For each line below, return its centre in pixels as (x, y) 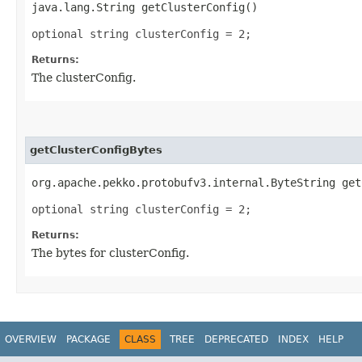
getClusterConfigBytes (96, 149)
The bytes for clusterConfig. (110, 253)
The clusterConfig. (84, 77)
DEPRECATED (236, 339)
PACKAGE (88, 339)
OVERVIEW (31, 339)
